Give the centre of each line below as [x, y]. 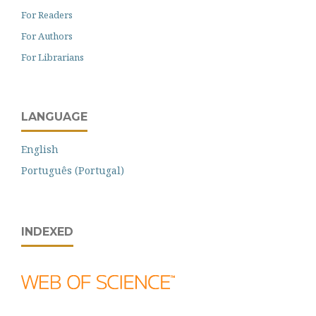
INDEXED [47, 231]
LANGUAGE [54, 116]
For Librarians [53, 57]
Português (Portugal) [73, 170]
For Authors [47, 36]
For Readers [47, 14]
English [40, 149]
